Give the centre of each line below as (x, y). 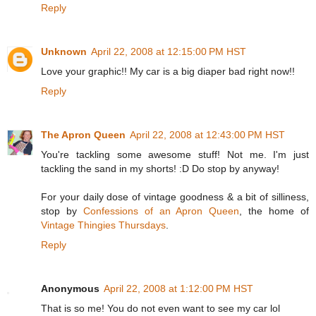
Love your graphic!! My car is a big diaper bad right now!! (168, 71)
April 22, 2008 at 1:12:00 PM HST (178, 288)
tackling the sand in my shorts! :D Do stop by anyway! (160, 168)
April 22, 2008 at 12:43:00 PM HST (207, 134)
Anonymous (70, 288)
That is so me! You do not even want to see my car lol (160, 308)
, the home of (274, 211)
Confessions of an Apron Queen (161, 211)
